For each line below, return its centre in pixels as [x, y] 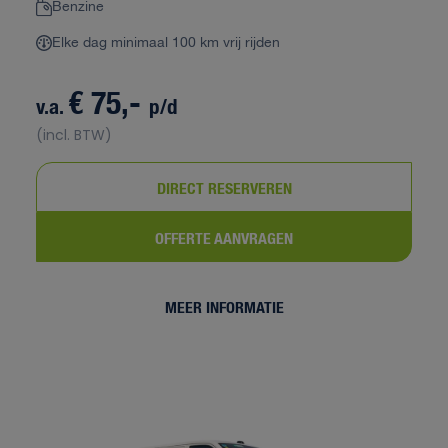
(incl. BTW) [74, 135]
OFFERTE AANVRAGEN [224, 237]
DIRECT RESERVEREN [224, 187]
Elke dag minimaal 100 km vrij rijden [166, 43]
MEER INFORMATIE [224, 306]
